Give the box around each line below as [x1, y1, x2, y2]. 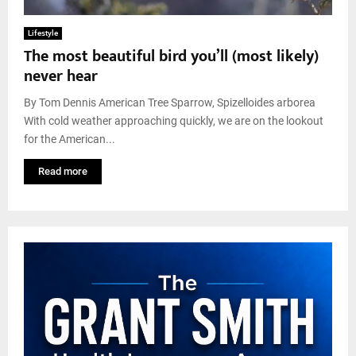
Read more [38, 164, 87, 177]
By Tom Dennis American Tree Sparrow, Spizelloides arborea [24, 95, 315, 109]
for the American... [24, 132, 115, 145]
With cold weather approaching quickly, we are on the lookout [24, 114, 323, 127]
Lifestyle [28, 28, 58, 37]
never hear [24, 62, 98, 90]
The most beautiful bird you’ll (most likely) [24, 42, 319, 70]
